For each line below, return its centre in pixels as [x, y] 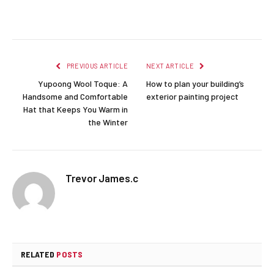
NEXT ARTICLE [171, 66]
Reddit [204, 16]
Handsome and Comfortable [75, 97]
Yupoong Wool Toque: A [83, 84]
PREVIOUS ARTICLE [96, 66]
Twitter [80, 16]
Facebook [40, 16]
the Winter [108, 122]
